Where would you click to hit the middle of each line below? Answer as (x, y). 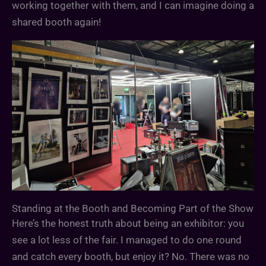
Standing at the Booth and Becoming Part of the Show (133, 208)
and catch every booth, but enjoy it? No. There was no (131, 256)
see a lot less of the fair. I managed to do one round (127, 240)
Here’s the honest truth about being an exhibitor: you (128, 223)
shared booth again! (56, 22)
